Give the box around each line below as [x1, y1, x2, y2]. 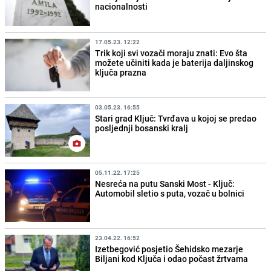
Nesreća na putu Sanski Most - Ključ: [95, 177, 235, 189]
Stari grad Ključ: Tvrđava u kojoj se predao [95, 112, 257, 124]
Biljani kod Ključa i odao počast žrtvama [95, 252, 249, 264]
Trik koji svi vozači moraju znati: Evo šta [95, 47, 248, 59]
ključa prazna [95, 66, 147, 78]
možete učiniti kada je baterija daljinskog [95, 56, 254, 68]
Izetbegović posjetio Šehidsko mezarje [95, 243, 244, 255]
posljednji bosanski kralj [95, 122, 189, 134]
